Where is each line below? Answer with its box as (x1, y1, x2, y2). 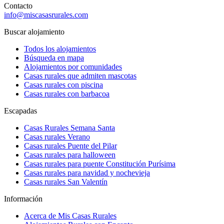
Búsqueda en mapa (24, 53, 84, 62)
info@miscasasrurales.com (4, 10, 88, 19)
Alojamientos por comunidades (24, 62, 122, 71)
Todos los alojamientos (24, 44, 96, 53)
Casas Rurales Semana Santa (24, 123, 115, 132)
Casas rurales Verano (24, 132, 90, 141)
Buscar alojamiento (4, 27, 64, 36)
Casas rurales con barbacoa (24, 89, 109, 98)
